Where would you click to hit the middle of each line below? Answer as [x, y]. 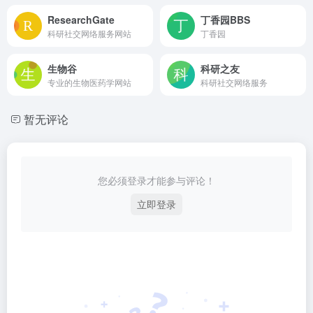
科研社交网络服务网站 [89, 33]
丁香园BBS [225, 19]
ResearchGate [81, 19]
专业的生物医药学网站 [89, 82]
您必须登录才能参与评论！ [156, 180]
